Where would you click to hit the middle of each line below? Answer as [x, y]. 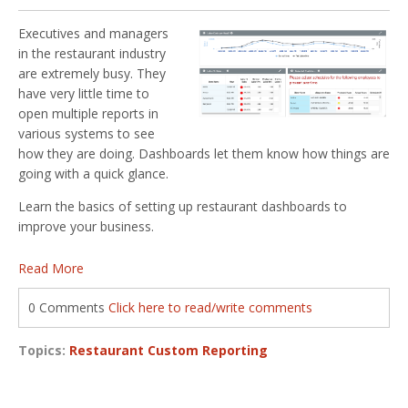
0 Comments [68, 307]
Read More [51, 268]
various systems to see [87, 133]
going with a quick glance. [93, 173]
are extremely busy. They [92, 73]
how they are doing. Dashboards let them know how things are [204, 153]
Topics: [44, 350]
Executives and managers [93, 33]
